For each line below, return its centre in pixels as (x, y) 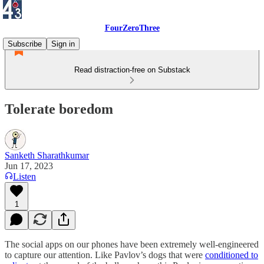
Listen (24, 176)
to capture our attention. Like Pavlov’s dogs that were (105, 255)
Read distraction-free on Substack (132, 70)
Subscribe (25, 44)
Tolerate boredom (59, 109)
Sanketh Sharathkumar (47, 155)
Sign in (63, 44)
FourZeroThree (132, 28)
